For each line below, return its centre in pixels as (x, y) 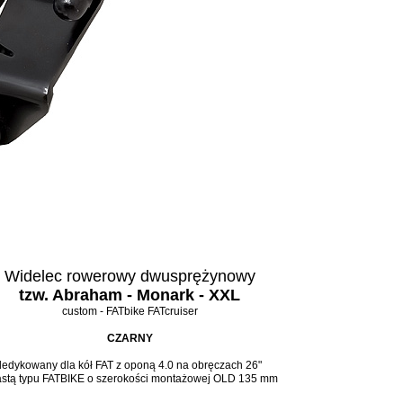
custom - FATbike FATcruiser (130, 311)
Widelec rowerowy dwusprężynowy (130, 276)
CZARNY (130, 338)
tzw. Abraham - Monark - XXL (130, 295)
